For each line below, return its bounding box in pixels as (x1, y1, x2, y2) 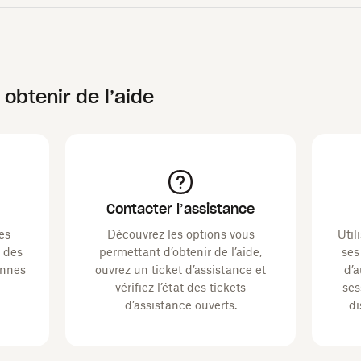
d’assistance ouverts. (124, 298, 237, 312)
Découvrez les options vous (106, 227, 255, 241)
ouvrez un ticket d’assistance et (95, 263, 266, 276)
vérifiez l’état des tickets (115, 280, 246, 294)
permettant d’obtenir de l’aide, (99, 245, 262, 259)
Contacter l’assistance (106, 201, 255, 217)
